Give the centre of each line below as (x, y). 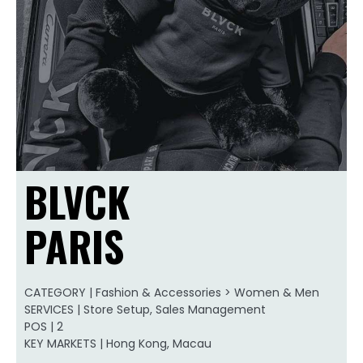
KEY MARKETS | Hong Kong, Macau (118, 343)
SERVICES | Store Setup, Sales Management (145, 309)
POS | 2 (44, 326)
